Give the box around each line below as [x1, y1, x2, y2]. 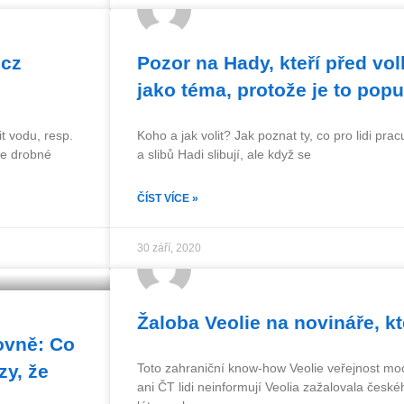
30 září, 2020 [137, 242, 201, 254]
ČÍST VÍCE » [137, 192, 198, 205]
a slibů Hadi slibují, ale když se [137, 147, 311, 161]
